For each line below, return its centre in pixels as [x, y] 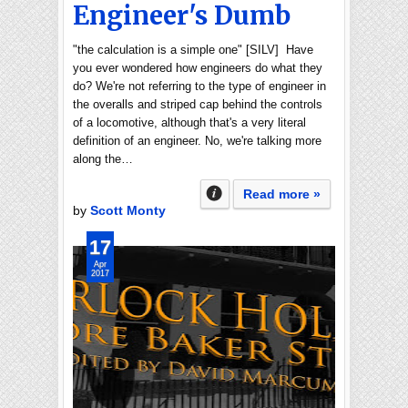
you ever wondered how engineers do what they [198, 68]
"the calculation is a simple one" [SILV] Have [193, 50]
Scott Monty [128, 210]
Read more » [282, 194]
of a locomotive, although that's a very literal [189, 122]
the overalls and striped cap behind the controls [198, 104]
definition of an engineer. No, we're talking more [197, 141]
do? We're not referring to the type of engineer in [199, 86]
